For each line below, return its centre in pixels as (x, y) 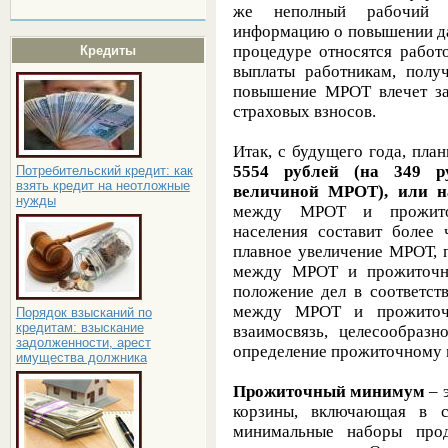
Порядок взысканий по (83, 312)
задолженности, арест (83, 342)
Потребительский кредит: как (104, 170)
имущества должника (81, 357)
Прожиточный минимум (329, 391)
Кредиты (107, 50)
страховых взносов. (304, 111)
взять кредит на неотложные (102, 185)
